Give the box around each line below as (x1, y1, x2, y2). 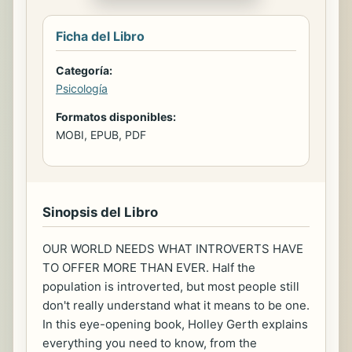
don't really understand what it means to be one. (42, 298, 310, 313)
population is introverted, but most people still (42, 279, 299, 294)
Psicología (56, 82, 108, 95)
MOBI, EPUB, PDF (56, 128, 146, 141)
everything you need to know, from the (42, 335, 257, 350)
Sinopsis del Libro (42, 204, 158, 220)
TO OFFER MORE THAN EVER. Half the (42, 260, 255, 275)
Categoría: (56, 64, 112, 77)
